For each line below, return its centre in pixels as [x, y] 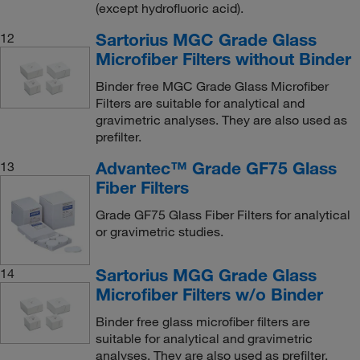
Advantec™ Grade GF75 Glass [216, 168]
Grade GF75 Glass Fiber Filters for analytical [223, 215]
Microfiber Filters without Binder [223, 59]
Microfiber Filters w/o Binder [209, 294]
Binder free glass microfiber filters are [202, 321]
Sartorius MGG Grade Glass [206, 274]
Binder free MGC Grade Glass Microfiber [212, 86]
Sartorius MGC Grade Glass [206, 39]
